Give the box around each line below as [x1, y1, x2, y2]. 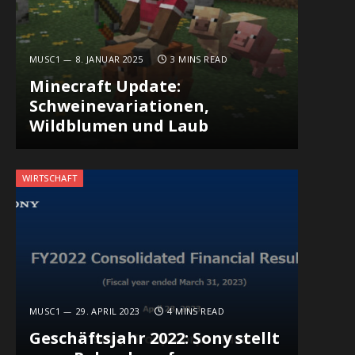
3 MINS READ [170, 53, 228, 66]
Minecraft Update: [29, 75, 181, 97]
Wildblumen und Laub [29, 115, 208, 137]
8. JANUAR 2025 [75, 53, 143, 66]
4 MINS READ [167, 305, 225, 318]
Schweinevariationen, [29, 95, 209, 117]
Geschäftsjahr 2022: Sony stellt [29, 327, 280, 349]
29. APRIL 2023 [75, 305, 140, 318]
